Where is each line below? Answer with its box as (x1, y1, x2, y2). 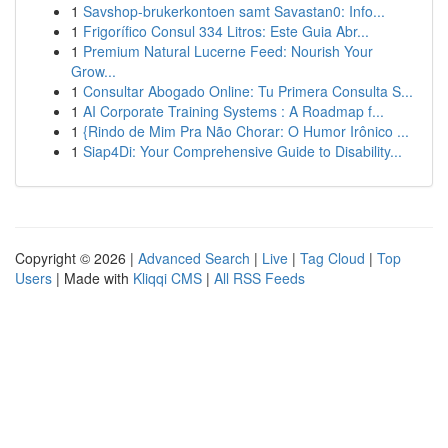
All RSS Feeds (214, 268, 305, 288)
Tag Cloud (300, 248, 365, 268)
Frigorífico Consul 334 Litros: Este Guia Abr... (83, 21, 369, 41)
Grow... (71, 61, 116, 81)
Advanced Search (138, 248, 250, 268)
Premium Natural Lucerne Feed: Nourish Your (83, 41, 373, 61)
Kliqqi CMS (133, 268, 202, 288)
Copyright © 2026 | (15, 248, 138, 268)
